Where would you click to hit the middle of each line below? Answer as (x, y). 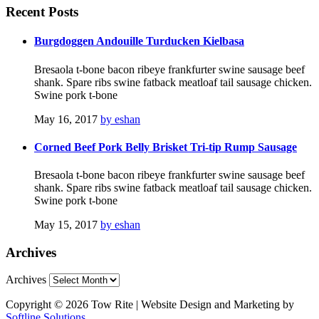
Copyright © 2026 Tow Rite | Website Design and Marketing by (150, 305)
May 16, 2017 (66, 119)
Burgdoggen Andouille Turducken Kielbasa (139, 41)
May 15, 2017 (66, 225)
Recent (25, 11)
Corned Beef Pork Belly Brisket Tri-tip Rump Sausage (166, 147)
